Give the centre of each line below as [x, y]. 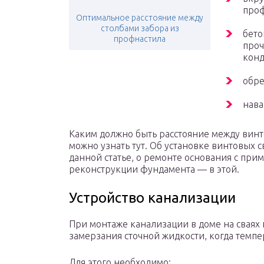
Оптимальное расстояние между [140, 18]
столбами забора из [140, 29]
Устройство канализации [152, 198]
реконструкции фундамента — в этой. [154, 169]
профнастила [140, 39]
